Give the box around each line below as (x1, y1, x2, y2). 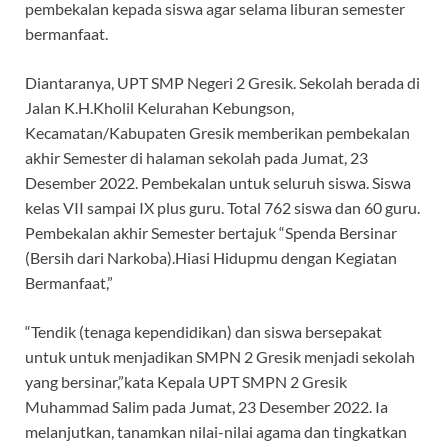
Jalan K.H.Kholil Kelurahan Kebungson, (25, 97, 294, 117)
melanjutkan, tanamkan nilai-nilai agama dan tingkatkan (25, 421, 407, 441)
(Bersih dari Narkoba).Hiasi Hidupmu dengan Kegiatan (25, 247, 397, 267)
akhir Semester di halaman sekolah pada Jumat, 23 (25, 147, 368, 167)
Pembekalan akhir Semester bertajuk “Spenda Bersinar (25, 222, 397, 242)
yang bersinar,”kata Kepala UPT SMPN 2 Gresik (25, 371, 347, 391)
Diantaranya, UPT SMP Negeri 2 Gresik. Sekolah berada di (25, 72, 420, 92)
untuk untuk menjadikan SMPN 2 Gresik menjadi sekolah (25, 346, 415, 366)
